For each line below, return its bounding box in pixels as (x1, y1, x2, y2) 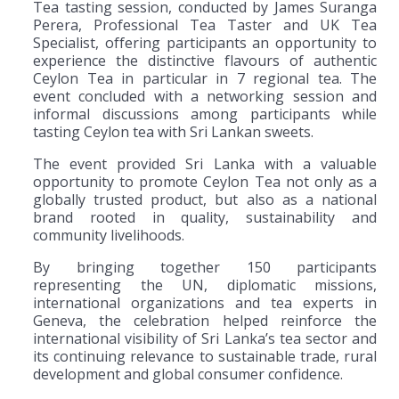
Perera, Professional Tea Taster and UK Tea (33, 14, 377, 35)
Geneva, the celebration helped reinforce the (33, 310, 377, 330)
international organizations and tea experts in (33, 292, 377, 313)
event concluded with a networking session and (33, 85, 377, 106)
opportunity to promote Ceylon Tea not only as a (33, 171, 377, 191)
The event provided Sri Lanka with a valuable (33, 153, 377, 174)
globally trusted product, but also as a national (33, 189, 377, 209)
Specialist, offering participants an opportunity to (33, 32, 377, 53)
